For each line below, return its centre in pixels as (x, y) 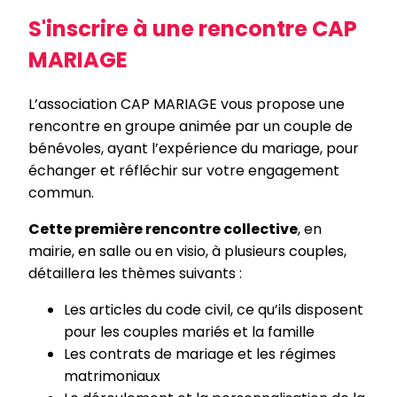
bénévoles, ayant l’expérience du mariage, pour (194, 148)
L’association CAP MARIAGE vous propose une (187, 104)
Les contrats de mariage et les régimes (200, 354)
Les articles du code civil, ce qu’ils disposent (214, 309)
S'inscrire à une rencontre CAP (193, 29)
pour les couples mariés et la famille (193, 331)
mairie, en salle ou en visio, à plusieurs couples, (187, 251)
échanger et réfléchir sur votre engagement (184, 170)
